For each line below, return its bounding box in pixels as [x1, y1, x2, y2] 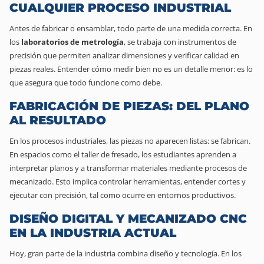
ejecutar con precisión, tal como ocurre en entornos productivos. [9, 189, 236, 200]
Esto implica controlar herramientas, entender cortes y [55, 176, 246, 187]
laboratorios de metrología [21, 36, 124, 47]
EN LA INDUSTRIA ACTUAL [9, 225, 176, 240]
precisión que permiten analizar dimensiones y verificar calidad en [9, 49, 239, 61]
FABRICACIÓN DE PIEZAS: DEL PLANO [9, 98, 249, 113]
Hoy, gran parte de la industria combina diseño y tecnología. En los [9, 247, 242, 259]
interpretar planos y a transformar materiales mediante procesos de [9, 162, 247, 173]
